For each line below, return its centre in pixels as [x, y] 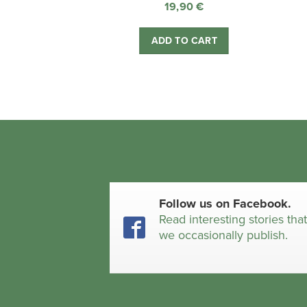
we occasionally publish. [224, 235]
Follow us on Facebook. [225, 203]
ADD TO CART [184, 41]
